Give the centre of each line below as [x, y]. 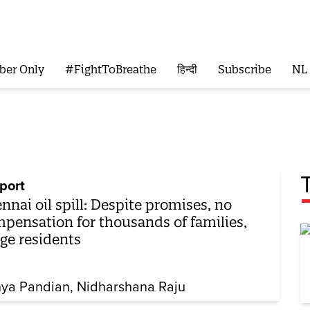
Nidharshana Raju [131, 288]
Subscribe [244, 70]
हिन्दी [187, 70]
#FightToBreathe [110, 70]
